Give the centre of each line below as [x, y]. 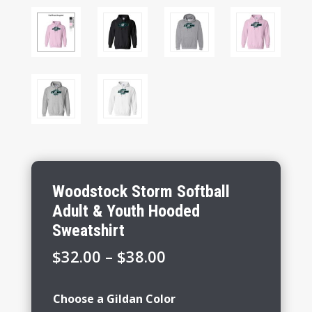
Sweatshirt [88, 231]
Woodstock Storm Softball [141, 192]
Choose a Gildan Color [114, 299]
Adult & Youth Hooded [126, 211]
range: [188, 275]
